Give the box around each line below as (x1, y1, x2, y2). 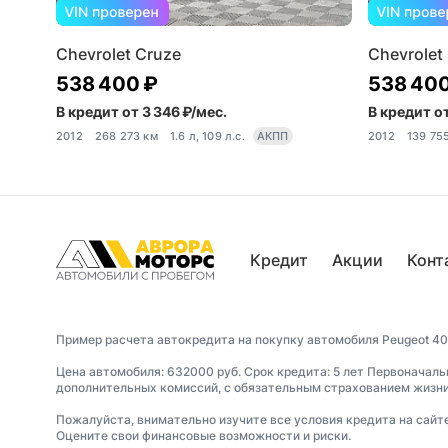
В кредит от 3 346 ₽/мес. (56, 102, 227, 120)
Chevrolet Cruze (56, 43, 181, 64)
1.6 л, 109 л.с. (169, 128, 245, 143)
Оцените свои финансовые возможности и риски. (56, 427, 351, 443)
